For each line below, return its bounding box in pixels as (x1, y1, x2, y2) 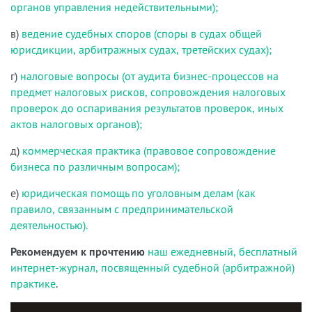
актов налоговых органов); (10, 117, 142, 131)
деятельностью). (10, 218, 88, 232)
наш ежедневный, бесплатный (148, 244, 297, 258)
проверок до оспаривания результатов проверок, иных (10, 101, 283, 115)
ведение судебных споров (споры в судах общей (19, 26, 262, 40)
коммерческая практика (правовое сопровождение (22, 143, 276, 157)
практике (10, 276, 56, 290)
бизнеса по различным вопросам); (10, 159, 180, 173)
